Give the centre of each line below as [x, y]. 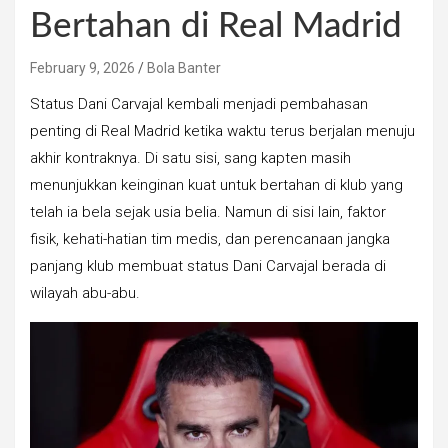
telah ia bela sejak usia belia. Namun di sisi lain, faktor [208, 212]
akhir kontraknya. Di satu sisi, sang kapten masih [190, 158]
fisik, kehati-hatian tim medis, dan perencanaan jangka [210, 239]
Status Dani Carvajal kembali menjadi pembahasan [199, 104]
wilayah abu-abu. [85, 293]
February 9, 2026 [82, 68]
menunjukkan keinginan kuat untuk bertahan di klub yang [216, 185]
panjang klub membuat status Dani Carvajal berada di [208, 266]
